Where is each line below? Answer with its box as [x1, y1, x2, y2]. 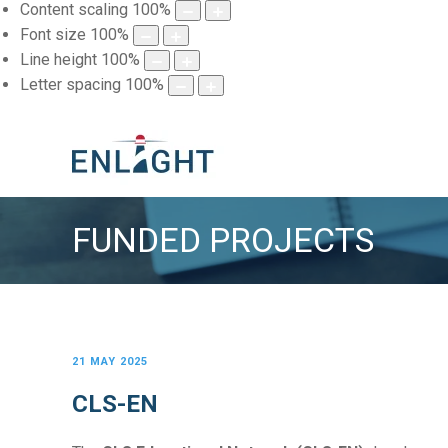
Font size [20, 25, 86, 45]
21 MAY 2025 [72, 355, 148, 369]
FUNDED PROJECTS [72, 220, 374, 261]
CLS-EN [72, 390, 158, 419]
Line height [20, 50, 97, 70]
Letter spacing [20, 75, 121, 95]
